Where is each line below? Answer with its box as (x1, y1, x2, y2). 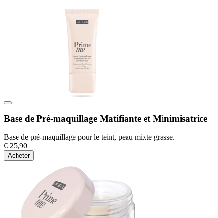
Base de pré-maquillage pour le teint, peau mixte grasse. (4, 133, 175, 142)
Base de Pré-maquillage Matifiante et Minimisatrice (4, 113, 207, 124)
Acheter (8, 152, 30, 160)
